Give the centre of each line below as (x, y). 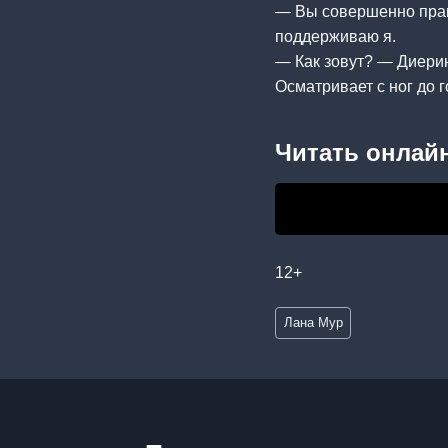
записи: (302, 338)
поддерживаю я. (335, 36)
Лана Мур (313, 323)
